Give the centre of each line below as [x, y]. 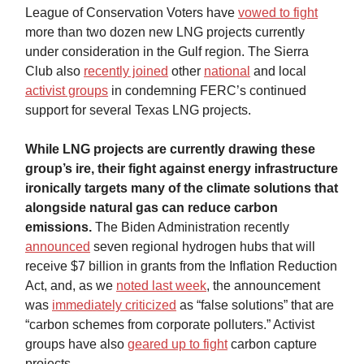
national [227, 71]
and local [278, 71]
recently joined [126, 71]
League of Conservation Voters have [132, 13]
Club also [54, 71]
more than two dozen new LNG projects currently [165, 32]
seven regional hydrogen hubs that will [203, 247]
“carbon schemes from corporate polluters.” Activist [170, 325]
